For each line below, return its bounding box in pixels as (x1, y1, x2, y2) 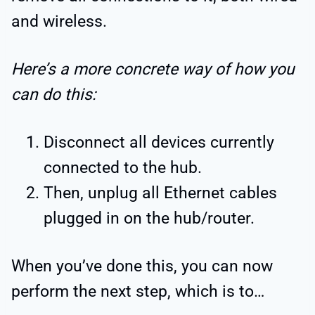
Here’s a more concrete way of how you (11, 59, 295, 79)
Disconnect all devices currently (44, 132, 274, 152)
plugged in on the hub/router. (44, 208, 255, 228)
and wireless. (11, 11, 107, 31)
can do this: (11, 84, 96, 104)
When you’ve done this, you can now (11, 256, 273, 276)
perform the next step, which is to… (11, 281, 264, 301)
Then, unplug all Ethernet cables (44, 183, 277, 202)
